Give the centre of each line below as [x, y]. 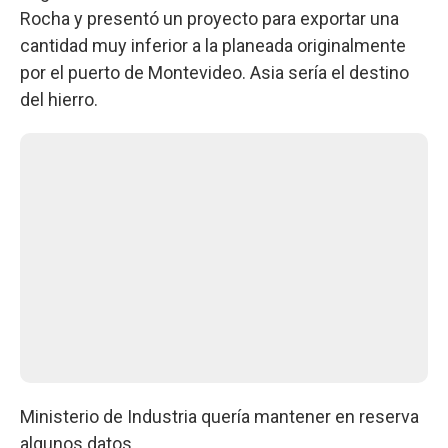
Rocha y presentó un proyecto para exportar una [209, 18]
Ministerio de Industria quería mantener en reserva [219, 416]
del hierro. [59, 99]
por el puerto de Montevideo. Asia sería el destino [214, 72]
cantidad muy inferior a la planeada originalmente [213, 45]
